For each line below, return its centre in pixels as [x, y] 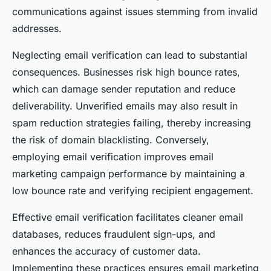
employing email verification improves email [113, 157]
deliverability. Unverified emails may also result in [125, 106]
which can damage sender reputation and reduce [124, 89]
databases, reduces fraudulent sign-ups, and [114, 234]
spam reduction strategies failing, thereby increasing [132, 123]
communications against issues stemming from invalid [135, 11]
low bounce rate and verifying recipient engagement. [133, 191]
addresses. [37, 28]
